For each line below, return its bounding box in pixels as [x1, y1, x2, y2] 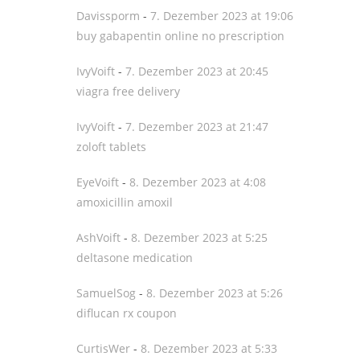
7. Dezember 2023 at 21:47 [125, 119, 268, 134]
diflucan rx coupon [76, 305, 177, 321]
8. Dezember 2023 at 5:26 [146, 285, 283, 301]
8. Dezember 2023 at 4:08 [129, 174, 266, 190]
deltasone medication [76, 250, 193, 265]
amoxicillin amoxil [76, 194, 173, 210]
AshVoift [76, 230, 121, 245]
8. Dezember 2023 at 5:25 [131, 230, 268, 245]
